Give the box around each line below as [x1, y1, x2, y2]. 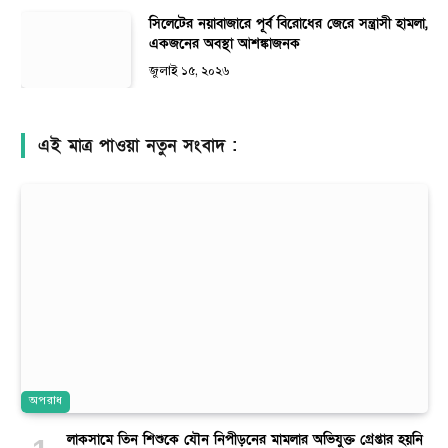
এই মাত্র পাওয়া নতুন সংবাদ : [38, 134, 238, 158]
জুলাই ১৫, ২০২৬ [149, 66, 230, 79]
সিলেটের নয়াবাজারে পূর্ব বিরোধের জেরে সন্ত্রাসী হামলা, [149, 14, 428, 34]
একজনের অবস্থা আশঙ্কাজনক [149, 34, 300, 54]
